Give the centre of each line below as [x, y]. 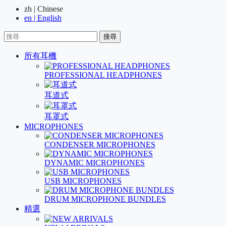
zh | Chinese [44, 9]
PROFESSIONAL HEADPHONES [103, 75]
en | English [43, 18]
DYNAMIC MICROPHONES [95, 163]
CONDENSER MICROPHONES [100, 145]
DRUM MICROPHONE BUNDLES [105, 199]
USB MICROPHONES [83, 181]
